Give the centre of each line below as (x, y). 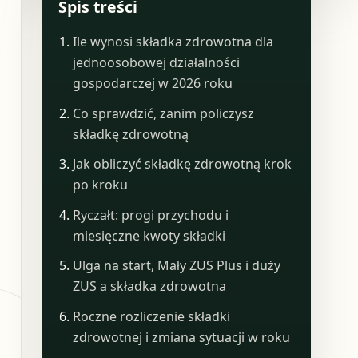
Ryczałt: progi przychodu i (151, 215)
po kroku (101, 185)
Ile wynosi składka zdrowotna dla (173, 42)
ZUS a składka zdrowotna (150, 286)
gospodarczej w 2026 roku (153, 84)
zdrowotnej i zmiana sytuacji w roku (182, 337)
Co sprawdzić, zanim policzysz (164, 113)
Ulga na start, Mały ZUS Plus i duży (177, 266)
